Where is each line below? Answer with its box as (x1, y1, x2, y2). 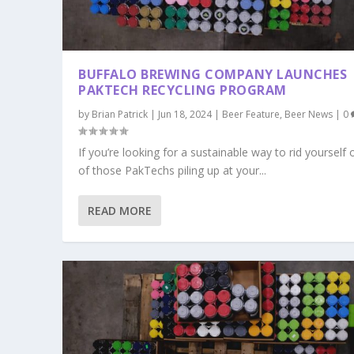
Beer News (284, 107, 333, 121)
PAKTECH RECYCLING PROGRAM (78, 81, 287, 99)
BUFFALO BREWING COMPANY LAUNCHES (78, 65, 348, 83)
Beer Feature (222, 107, 281, 121)
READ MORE (88, 202, 153, 218)
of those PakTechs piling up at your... (78, 162, 267, 178)
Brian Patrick (92, 107, 149, 121)
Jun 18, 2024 (158, 107, 213, 121)
